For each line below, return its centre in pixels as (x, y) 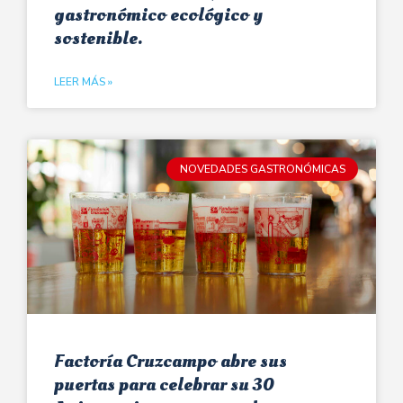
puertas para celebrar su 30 (164, 384)
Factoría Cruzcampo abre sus (170, 361)
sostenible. (98, 38)
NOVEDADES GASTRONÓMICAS (262, 169)
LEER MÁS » (83, 81)
